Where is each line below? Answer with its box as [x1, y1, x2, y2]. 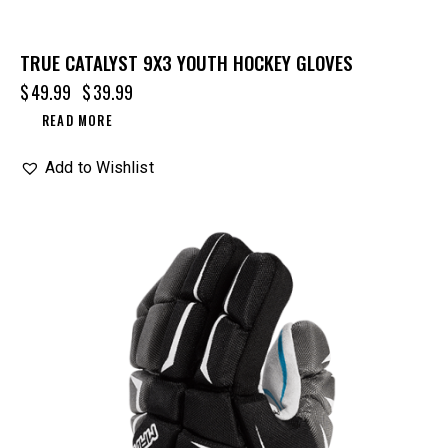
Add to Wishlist [45, 157, 154, 177]
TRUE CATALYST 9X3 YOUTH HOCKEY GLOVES [20, 47, 353, 76]
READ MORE [42, 109, 113, 130]
